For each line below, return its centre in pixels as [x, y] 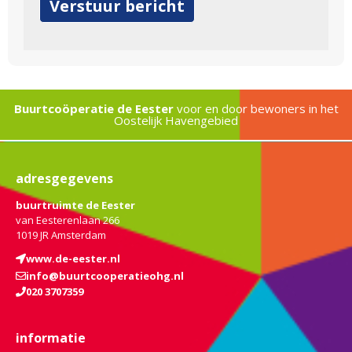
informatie [51, 338]
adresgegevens [64, 178]
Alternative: [77, 44]
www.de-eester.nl [73, 259]
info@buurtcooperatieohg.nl [105, 276]
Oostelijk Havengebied [176, 120]
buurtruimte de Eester [75, 205]
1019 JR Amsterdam [61, 235]
